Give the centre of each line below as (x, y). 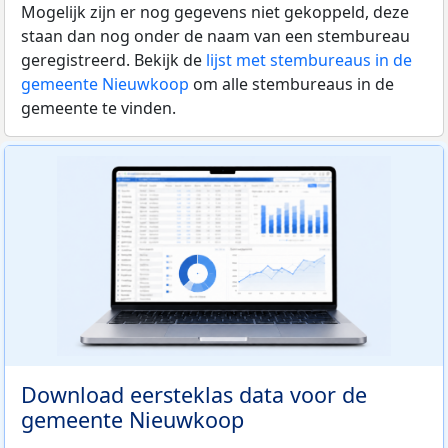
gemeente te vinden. (98, 107)
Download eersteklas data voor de (194, 394)
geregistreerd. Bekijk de (113, 59)
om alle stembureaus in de (291, 83)
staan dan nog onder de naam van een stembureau (215, 35)
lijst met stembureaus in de (309, 59)
